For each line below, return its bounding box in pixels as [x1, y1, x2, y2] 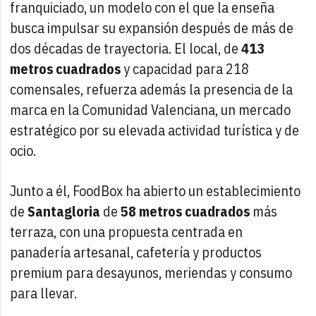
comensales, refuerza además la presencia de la [10, 79, 293, 99]
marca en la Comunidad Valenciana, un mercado [10, 99, 291, 119]
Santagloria [28, 201, 101, 221]
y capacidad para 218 [121, 59, 250, 78]
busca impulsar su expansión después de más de [10, 18, 294, 37]
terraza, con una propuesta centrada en [10, 221, 243, 241]
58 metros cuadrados [118, 201, 250, 221]
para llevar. [10, 283, 78, 303]
